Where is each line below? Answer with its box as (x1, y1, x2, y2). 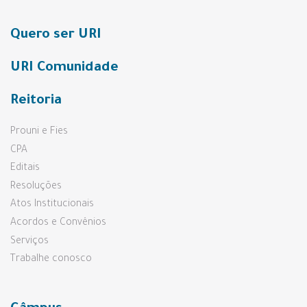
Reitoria (10, 93, 62, 109)
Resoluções (10, 181, 62, 193)
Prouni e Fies (10, 126, 68, 138)
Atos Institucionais (10, 199, 94, 211)
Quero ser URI (10, 27, 101, 43)
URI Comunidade (10, 60, 119, 76)
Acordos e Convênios (10, 218, 106, 229)
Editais (10, 163, 40, 175)
